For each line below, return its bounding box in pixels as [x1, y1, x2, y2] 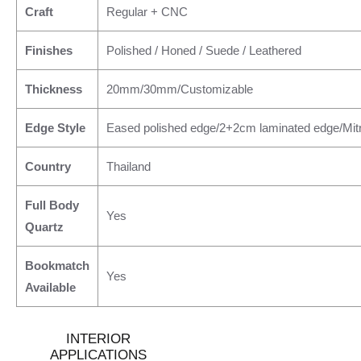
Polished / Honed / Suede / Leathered [106, 44, 301, 57]
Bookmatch [25, 259, 89, 272]
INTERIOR [66, 331, 131, 346]
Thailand [106, 160, 151, 173]
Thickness [25, 82, 82, 96]
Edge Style [25, 121, 85, 135]
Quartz [25, 220, 64, 234]
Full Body [25, 198, 79, 212]
